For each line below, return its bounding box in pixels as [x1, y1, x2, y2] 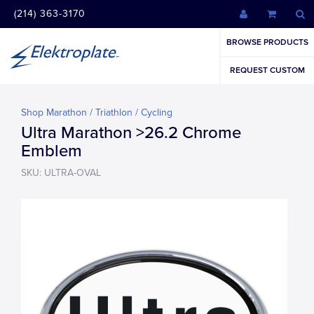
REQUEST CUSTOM [230, 65, 305, 75]
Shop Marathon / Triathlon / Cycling [21, 107, 172, 118]
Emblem [21, 141, 82, 161]
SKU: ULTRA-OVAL [21, 167, 101, 179]
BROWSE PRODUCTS [226, 37, 308, 47]
